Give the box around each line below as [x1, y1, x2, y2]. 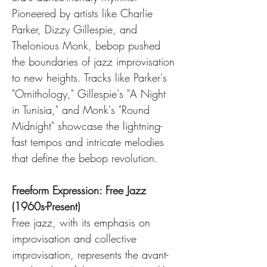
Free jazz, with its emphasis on [12, 215, 154, 229]
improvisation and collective [12, 231, 140, 246]
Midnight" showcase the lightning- [12, 119, 162, 133]
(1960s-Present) [12, 199, 80, 213]
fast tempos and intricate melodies [12, 135, 167, 149]
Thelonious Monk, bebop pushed [12, 38, 164, 52]
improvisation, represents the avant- [12, 247, 168, 262]
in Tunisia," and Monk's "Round [12, 103, 153, 117]
